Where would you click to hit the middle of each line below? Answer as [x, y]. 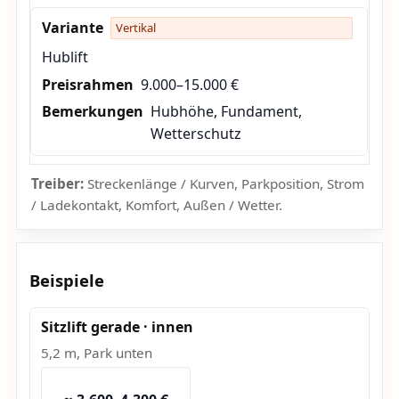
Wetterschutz [195, 134]
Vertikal [136, 27]
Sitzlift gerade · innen [117, 327]
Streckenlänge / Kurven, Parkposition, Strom [224, 184]
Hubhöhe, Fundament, [226, 112]
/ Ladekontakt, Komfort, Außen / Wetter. [156, 205]
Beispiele [67, 280]
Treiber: [57, 184]
